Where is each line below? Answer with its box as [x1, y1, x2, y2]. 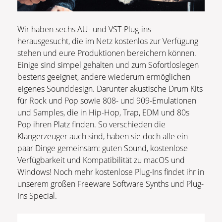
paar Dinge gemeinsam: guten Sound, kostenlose [17, 142, 188, 154]
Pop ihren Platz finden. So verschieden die [17, 118, 166, 130]
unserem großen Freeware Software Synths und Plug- [17, 178, 204, 189]
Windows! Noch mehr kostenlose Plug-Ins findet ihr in [17, 166, 204, 177]
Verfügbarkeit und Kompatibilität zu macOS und [17, 154, 185, 166]
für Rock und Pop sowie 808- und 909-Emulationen [17, 95, 196, 106]
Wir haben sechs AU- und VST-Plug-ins [17, 23, 151, 35]
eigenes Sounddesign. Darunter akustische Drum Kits [17, 83, 203, 94]
